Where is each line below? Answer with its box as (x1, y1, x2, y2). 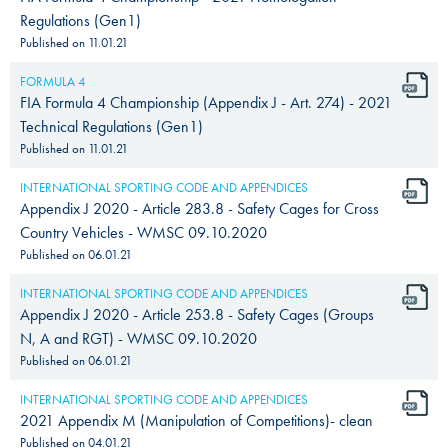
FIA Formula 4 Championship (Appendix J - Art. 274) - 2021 (20, 91, 392, 113)
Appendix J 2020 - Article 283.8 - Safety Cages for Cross (20, 197, 379, 219)
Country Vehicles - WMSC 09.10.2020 (20, 221, 267, 243)
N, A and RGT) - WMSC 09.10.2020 (20, 327, 257, 349)
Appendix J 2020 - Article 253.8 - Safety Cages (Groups (20, 303, 374, 325)
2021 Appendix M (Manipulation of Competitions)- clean (20, 409, 373, 431)
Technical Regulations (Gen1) (20, 115, 203, 137)
